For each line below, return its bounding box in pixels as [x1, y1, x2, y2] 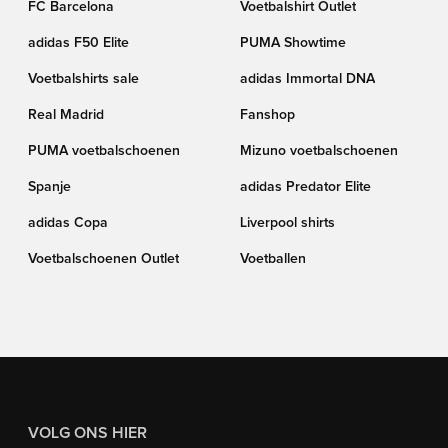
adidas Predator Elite [240, 180, 371, 194]
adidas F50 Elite [28, 36, 129, 50]
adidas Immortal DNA [240, 72, 375, 86]
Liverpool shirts [240, 216, 335, 230]
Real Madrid [28, 108, 104, 122]
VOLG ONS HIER [28, 425, 147, 441]
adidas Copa [28, 216, 108, 230]
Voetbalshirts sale [28, 72, 139, 86]
